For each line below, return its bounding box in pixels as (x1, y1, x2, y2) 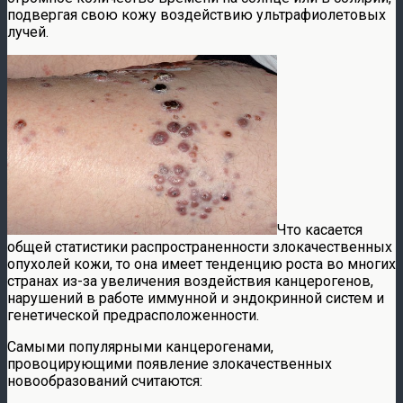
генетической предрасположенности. (7, 306, 259, 324)
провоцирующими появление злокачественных (7, 354, 332, 372)
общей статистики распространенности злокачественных (7, 237, 392, 255)
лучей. (7, 22, 49, 40)
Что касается (277, 220, 363, 238)
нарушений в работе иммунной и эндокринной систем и (7, 289, 384, 307)
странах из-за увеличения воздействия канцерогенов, (7, 272, 373, 290)
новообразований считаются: (7, 372, 202, 390)
